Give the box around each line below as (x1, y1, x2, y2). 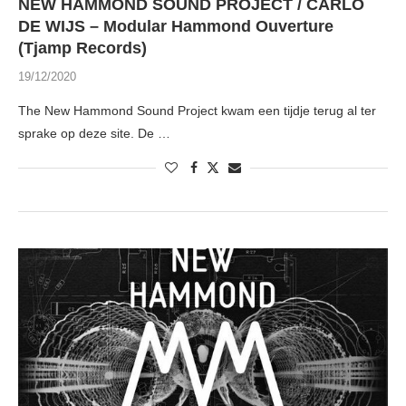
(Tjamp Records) (18, 39, 147, 58)
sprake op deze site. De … (18, 126, 170, 141)
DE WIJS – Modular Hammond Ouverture (18, 17, 333, 36)
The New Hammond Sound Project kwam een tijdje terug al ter (18, 103, 376, 119)
